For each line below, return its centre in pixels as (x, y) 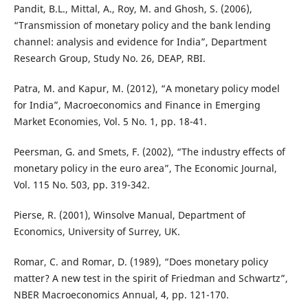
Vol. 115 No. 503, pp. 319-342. (81, 184)
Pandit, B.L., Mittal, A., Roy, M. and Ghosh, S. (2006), (133, 8)
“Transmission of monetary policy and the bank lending (142, 25)
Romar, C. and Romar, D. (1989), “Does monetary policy (141, 261)
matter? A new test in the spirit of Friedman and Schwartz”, (151, 278)
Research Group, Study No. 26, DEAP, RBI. (109, 58)
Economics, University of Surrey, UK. (97, 231)
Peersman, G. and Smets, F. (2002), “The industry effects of (149, 151)
